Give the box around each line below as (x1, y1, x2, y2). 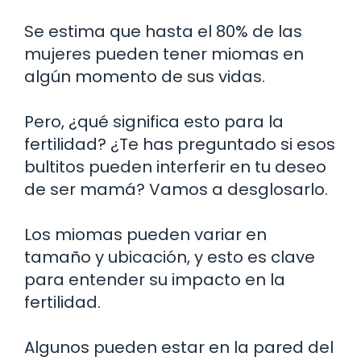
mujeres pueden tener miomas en (24, 42, 304, 65)
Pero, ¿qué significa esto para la (24, 110, 284, 133)
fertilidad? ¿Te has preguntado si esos (24, 132, 335, 156)
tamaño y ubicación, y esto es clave (24, 245, 315, 268)
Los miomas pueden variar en (24, 222, 267, 246)
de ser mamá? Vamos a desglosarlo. (24, 177, 328, 201)
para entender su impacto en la (24, 268, 285, 291)
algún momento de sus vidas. (24, 64, 265, 88)
